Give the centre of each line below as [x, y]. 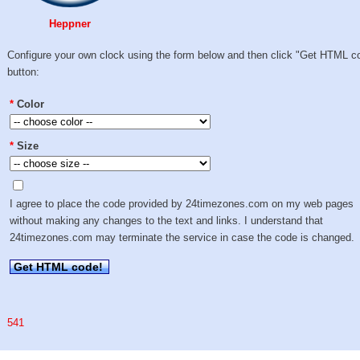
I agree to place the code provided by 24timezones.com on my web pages [182, 204]
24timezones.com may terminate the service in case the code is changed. [182, 238]
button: [24, 72]
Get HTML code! [59, 266]
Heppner [70, 24]
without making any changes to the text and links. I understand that [167, 221]
